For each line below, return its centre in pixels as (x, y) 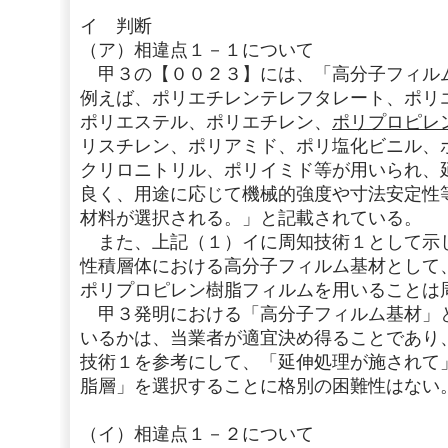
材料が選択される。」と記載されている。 (251, 218)
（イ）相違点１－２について (197, 434)
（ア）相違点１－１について (197, 50)
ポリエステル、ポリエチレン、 (206, 122)
